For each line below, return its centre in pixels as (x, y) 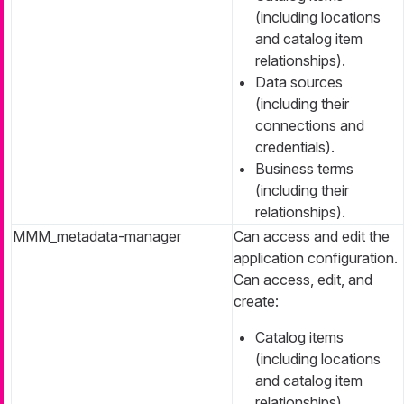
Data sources (299, 82)
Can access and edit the (312, 236)
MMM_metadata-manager (97, 236)
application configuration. (316, 257)
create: (256, 301)
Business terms (304, 168)
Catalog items (299, 337)
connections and (310, 125)
